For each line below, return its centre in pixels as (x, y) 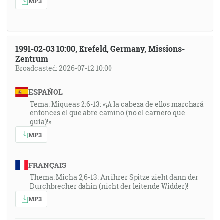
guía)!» (41, 122)
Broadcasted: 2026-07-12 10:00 (64, 68)
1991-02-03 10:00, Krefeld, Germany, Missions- (100, 48)
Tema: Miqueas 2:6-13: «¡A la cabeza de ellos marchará (117, 104)
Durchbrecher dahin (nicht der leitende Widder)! (109, 186)
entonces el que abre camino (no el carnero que (108, 113)
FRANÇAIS (47, 165)
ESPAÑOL (45, 92)
